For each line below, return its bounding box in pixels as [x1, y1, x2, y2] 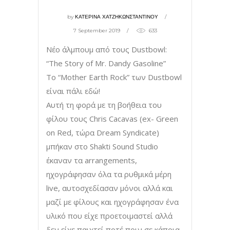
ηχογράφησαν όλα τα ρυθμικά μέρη [46, 168, 171, 179]
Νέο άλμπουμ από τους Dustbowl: [46, 44, 167, 54]
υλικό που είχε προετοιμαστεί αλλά [46, 210, 172, 221]
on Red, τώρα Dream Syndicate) [46, 127, 159, 138]
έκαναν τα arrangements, [46, 155, 137, 165]
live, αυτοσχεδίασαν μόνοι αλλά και [46, 182, 173, 193]
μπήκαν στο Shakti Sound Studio [46, 141, 158, 151]
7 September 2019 [73, 27, 120, 34]
